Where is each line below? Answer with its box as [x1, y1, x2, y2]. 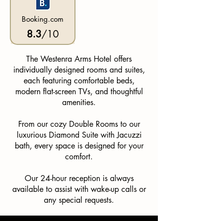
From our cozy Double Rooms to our [18, 119, 140, 129]
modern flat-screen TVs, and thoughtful [15, 86, 143, 97]
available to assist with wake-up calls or [12, 184, 146, 194]
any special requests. [44, 195, 114, 205]
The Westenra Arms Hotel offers [26, 54, 132, 64]
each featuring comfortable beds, [23, 75, 135, 86]
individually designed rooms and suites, [13, 65, 145, 75]
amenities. [62, 97, 96, 108]
